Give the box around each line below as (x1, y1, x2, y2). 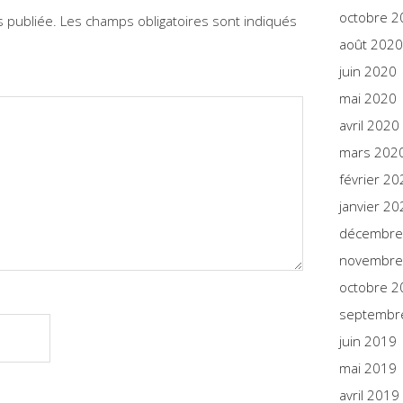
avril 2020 (339, 116, 399, 134)
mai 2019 (339, 359, 397, 377)
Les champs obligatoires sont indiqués (60, 12, 297, 31)
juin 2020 (339, 62, 397, 80)
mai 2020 (339, 89, 397, 107)
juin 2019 (339, 332, 397, 350)
